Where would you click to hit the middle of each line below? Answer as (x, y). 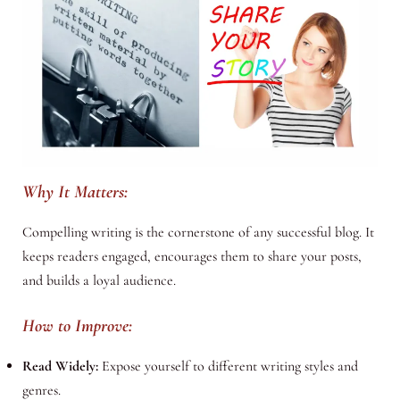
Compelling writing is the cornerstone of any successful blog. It (198, 232)
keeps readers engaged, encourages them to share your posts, (192, 256)
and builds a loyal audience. (99, 280)
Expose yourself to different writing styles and (228, 367)
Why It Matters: (75, 192)
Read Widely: (60, 367)
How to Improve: (77, 326)
